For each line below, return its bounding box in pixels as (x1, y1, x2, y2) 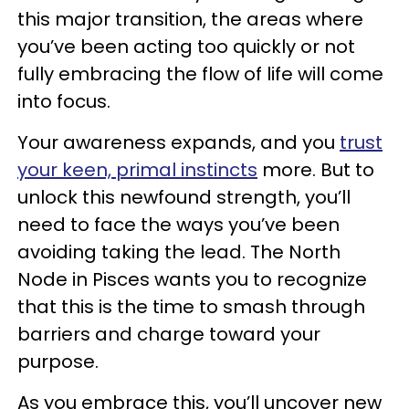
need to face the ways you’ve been (17, 212, 340, 238)
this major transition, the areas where (17, 6, 363, 33)
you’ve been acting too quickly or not (17, 34, 355, 60)
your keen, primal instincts (17, 157, 257, 184)
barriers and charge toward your (17, 321, 320, 348)
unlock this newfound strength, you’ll (17, 184, 351, 211)
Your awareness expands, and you (17, 130, 340, 156)
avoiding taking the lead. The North (17, 239, 341, 266)
